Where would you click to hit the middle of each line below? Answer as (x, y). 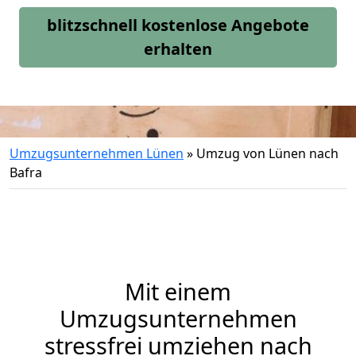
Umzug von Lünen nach (267, 153)
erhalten (178, 49)
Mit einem (178, 291)
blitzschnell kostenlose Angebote (178, 25)
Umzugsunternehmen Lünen (97, 153)
